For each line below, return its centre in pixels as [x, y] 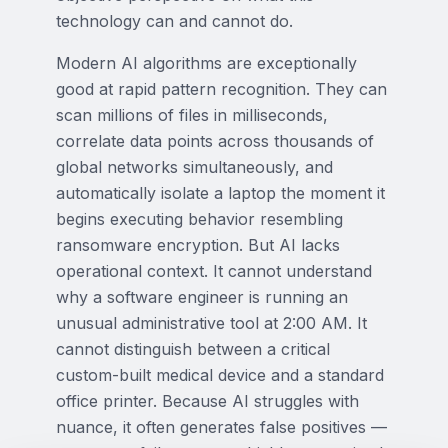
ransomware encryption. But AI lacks [198, 245]
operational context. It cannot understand [214, 271]
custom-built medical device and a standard [220, 375]
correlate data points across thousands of [215, 141]
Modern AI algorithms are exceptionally [206, 63]
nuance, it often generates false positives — [221, 427]
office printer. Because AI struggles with [207, 401]
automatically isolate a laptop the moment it [220, 193]
